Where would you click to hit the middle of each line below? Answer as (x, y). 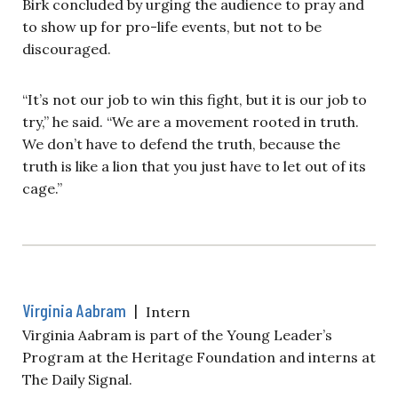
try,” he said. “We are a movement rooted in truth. (191, 121)
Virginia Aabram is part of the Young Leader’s (177, 334)
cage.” (42, 188)
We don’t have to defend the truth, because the (181, 143)
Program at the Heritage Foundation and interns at (199, 357)
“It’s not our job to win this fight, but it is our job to (195, 99)
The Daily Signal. (77, 379)
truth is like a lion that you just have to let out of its (194, 166)
